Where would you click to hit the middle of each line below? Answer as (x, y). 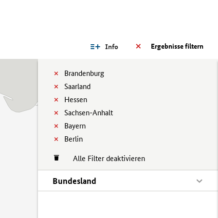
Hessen (76, 100)
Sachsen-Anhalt (89, 113)
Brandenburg (84, 73)
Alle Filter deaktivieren (104, 158)
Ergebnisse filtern (177, 46)
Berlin (73, 139)
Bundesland (74, 181)
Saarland (77, 86)
